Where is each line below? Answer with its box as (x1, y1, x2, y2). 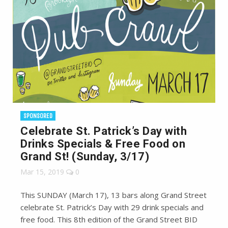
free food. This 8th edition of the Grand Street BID (20, 214, 197, 225)
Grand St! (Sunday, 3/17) (20, 150, 149, 163)
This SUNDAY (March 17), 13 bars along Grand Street (20, 190, 207, 201)
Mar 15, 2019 (20, 167, 64, 177)
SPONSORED (23, 112, 52, 120)
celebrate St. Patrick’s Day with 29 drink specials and (20, 202, 204, 213)
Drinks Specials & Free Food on (20, 137, 185, 151)
